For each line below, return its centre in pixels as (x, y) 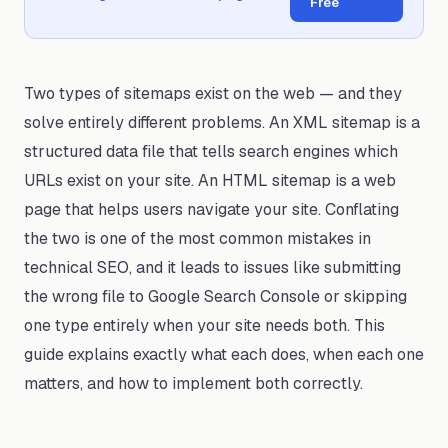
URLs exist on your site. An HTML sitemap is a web (210, 180)
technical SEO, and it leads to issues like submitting (212, 267)
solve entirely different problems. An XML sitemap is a (222, 122)
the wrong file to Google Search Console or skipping (215, 296)
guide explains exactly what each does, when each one (224, 354)
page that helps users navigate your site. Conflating (211, 209)
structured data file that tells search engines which (211, 151)
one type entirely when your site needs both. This (204, 325)
